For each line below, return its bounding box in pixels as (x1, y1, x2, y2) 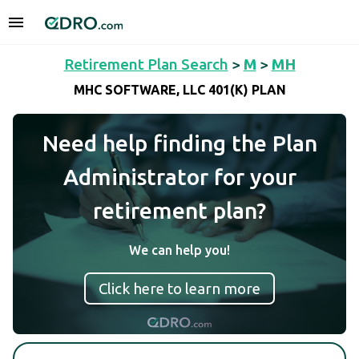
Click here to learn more (99, 280, 260, 297)
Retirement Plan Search (63, 55, 228, 73)
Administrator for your (63, 164, 296, 189)
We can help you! (129, 243, 230, 257)
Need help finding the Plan (42, 131, 317, 155)
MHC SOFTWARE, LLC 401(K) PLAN (73, 83, 286, 98)
